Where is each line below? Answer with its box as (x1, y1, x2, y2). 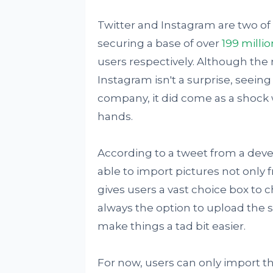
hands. (97, 110, 133, 122)
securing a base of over (97, 37, 222, 49)
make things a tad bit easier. (97, 220, 246, 232)
